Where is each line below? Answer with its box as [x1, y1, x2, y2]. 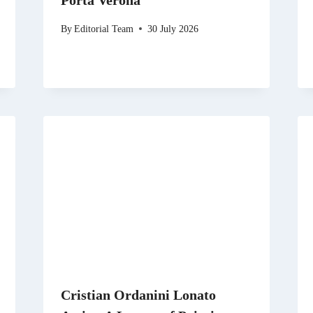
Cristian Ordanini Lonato [60, 287, 216, 303]
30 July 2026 [147, 22, 198, 34]
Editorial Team [73, 22, 133, 34]
